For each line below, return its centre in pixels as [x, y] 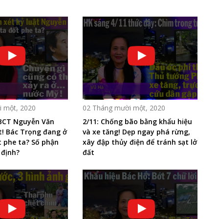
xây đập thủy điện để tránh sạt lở [140, 142]
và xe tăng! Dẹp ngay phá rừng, [136, 131]
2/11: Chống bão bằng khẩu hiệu [137, 121]
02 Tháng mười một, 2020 [124, 108]
